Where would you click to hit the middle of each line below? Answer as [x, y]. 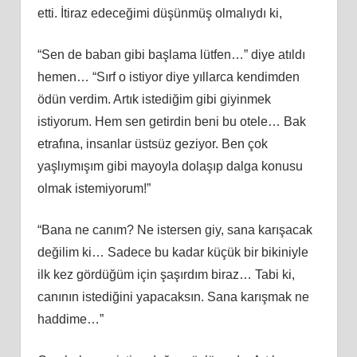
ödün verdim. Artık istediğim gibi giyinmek [154, 99]
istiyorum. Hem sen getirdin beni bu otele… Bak [171, 121]
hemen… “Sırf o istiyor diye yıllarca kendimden [168, 76]
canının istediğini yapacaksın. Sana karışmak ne [173, 296]
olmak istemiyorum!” [94, 188]
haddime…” [70, 319]
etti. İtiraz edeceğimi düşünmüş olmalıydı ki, [159, 13]
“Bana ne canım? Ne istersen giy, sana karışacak [175, 229]
